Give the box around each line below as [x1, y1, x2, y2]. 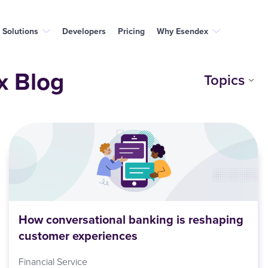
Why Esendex [157, 25, 208, 37]
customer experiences [18, 227, 138, 245]
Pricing [118, 25, 145, 37]
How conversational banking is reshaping [18, 211, 243, 229]
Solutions [2, 25, 38, 37]
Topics [204, 69, 245, 90]
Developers [62, 25, 106, 37]
